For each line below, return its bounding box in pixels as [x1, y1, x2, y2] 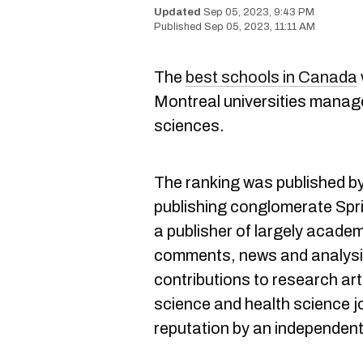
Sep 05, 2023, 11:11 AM [204, 21, 315, 32]
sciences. [154, 117, 224, 135]
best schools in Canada [186, 68, 357, 86]
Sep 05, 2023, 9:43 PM [203, 6, 314, 18]
